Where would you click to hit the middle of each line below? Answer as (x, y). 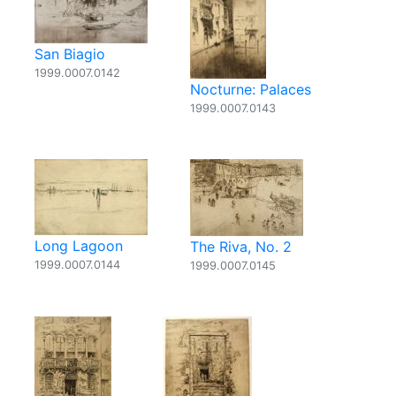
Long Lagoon (79, 246)
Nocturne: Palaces (251, 89)
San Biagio (70, 54)
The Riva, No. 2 (241, 247)
